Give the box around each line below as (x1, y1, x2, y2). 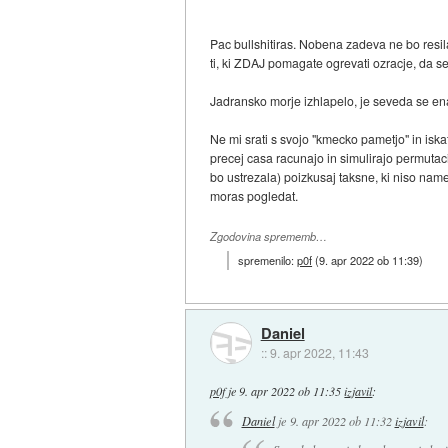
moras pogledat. (210, 186, 299, 204)
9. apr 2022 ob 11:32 (289, 413, 392, 430)
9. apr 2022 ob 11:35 (239, 382, 342, 399)
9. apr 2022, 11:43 (269, 344, 369, 361)
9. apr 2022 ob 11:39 (319, 251, 420, 268)
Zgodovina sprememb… (210, 229, 328, 245)
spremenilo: (238, 251, 298, 268)
